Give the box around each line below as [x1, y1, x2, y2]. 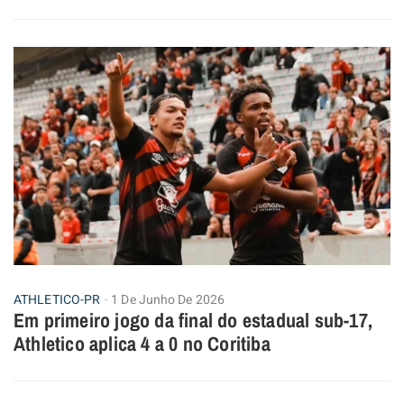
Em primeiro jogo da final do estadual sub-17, [14, 307, 373, 335]
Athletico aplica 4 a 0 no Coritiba [14, 330, 271, 358]
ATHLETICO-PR [14, 290, 101, 310]
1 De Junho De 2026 [111, 290, 225, 310]
